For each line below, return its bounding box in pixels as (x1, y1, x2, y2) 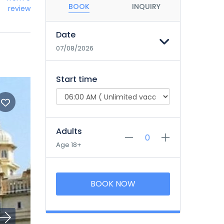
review (8, 3, 30, 13)
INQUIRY (131, 1, 160, 11)
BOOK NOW (90, 178, 135, 189)
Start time (56, 73, 97, 85)
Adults (56, 125, 82, 137)
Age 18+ (56, 140, 81, 149)
